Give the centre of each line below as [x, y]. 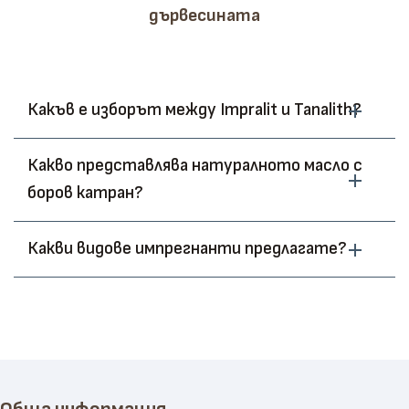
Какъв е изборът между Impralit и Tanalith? [194, 110]
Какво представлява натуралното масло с [195, 166]
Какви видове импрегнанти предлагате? [187, 249]
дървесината [204, 16]
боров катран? [85, 193]
